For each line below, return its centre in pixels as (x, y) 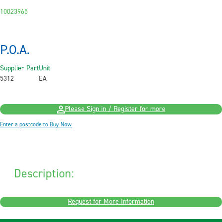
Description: (44, 174)
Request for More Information (111, 202)
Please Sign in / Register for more (115, 109)
